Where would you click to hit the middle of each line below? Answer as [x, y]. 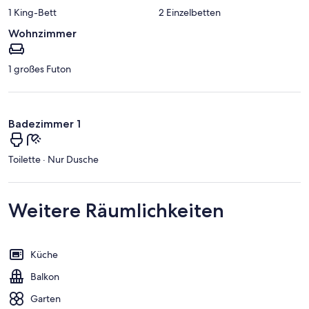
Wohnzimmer [42, 33]
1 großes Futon [40, 69]
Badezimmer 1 [44, 123]
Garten [46, 299]
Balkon [45, 277]
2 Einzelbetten [190, 12]
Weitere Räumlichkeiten [116, 211]
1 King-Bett [32, 12]
